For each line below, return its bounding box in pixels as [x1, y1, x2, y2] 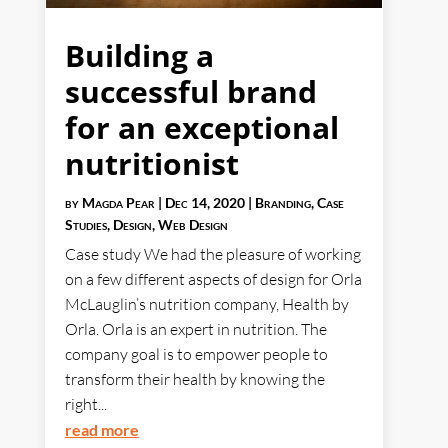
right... [64, 394, 107, 415]
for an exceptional [64, 107, 339, 149]
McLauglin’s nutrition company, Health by [64, 294, 349, 315]
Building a [64, 35, 214, 77]
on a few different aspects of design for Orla [64, 269, 362, 290]
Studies [64, 216, 107, 234]
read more [64, 420, 139, 440]
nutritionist [64, 143, 239, 185]
